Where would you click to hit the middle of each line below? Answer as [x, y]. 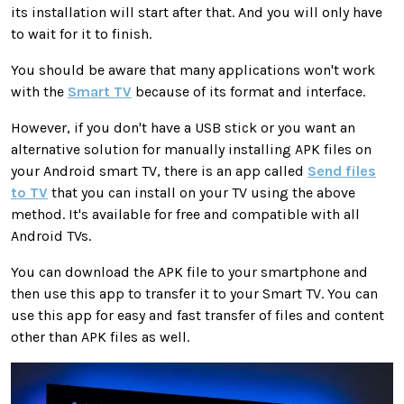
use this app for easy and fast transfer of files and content [197, 315]
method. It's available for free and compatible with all [185, 214]
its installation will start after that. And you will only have [197, 12]
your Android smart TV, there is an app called [159, 170]
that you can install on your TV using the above [202, 192]
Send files [342, 170]
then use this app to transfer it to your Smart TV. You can [194, 293]
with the [39, 91]
